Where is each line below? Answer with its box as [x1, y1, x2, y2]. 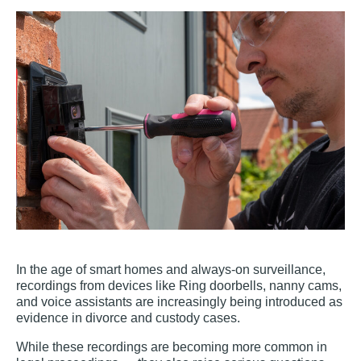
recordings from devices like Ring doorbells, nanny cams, [16, 279, 342, 293]
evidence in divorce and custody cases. [16, 311, 240, 326]
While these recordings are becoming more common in [16, 340, 327, 355]
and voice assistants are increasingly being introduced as [16, 295, 342, 309]
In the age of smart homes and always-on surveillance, [16, 263, 326, 277]
